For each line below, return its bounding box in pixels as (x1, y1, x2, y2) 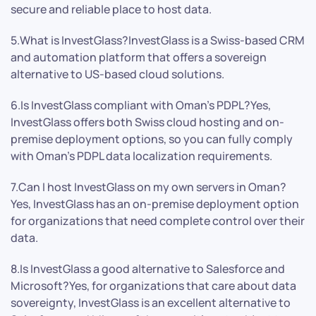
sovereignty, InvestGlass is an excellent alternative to (11, 294, 291, 310)
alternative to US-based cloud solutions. (11, 66, 224, 82)
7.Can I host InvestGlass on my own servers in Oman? (11, 178, 286, 195)
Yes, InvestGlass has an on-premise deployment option (11, 195, 299, 212)
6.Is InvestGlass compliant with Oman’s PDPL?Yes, (11, 97, 271, 113)
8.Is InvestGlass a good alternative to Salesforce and (11, 260, 285, 276)
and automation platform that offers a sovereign (11, 49, 267, 65)
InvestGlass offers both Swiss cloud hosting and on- (11, 114, 284, 130)
